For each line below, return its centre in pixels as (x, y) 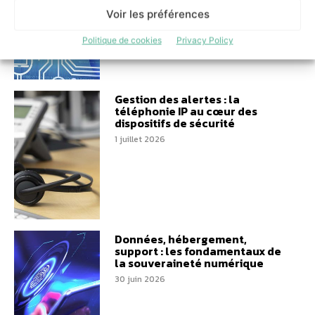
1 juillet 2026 (140, 139)
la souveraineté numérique (189, 263)
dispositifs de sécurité (174, 123)
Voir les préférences (157, 14)
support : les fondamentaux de (198, 251)
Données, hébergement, (180, 239)
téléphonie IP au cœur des (186, 111)
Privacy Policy (205, 40)
